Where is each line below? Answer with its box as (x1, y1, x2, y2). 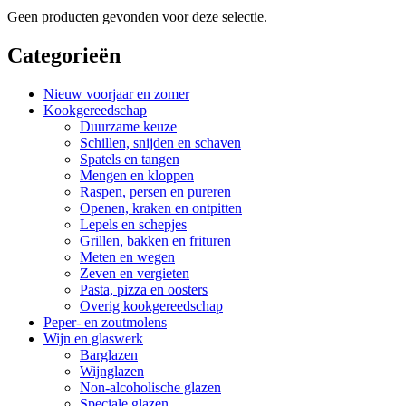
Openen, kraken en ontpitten (80, 199, 242, 216)
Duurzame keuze (80, 118, 177, 134)
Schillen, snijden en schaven (80, 134, 241, 150)
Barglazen (80, 346, 138, 362)
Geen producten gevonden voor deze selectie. (7, 8, 267, 24)
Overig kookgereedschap (80, 297, 223, 314)
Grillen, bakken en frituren (80, 232, 231, 248)
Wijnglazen (80, 362, 144, 379)
